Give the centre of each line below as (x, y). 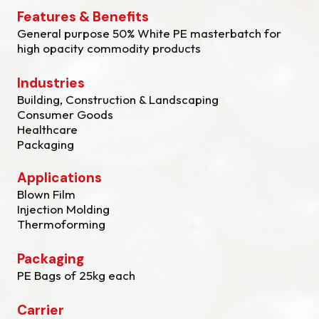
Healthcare (47, 129)
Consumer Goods (65, 114)
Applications (59, 178)
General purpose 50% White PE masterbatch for (149, 33)
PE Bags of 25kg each (76, 275)
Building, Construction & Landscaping (118, 99)
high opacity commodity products (109, 48)
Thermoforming (61, 224)
